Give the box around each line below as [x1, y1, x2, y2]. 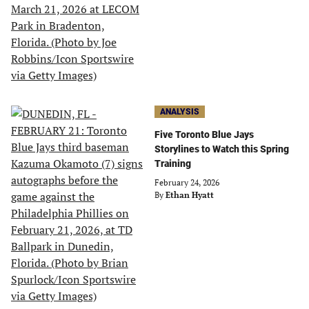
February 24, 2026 [154, 177, 219, 188]
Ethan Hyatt [166, 190, 214, 200]
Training [154, 158, 191, 169]
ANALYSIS [160, 107, 199, 117]
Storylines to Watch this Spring [154, 143, 289, 154]
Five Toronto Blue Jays [154, 129, 254, 140]
